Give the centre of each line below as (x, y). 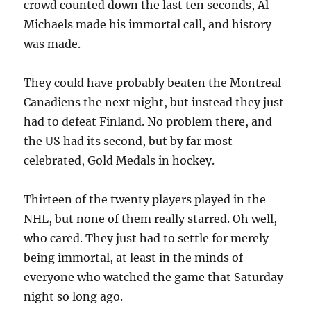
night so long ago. (74, 296)
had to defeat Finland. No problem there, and (148, 121)
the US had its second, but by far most (128, 141)
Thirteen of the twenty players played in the (145, 199)
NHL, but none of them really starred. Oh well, (151, 219)
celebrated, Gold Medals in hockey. (119, 160)
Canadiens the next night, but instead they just (154, 102)
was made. (52, 44)
